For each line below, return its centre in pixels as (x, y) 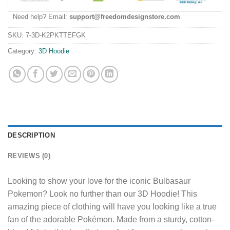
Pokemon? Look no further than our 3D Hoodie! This (102, 194)
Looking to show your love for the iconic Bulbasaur (99, 181)
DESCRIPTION (31, 135)
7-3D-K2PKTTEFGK (56, 35)
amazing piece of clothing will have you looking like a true (112, 206)
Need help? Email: (41, 16)
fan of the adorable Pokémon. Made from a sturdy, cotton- (111, 219)
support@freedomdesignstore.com (125, 16)
